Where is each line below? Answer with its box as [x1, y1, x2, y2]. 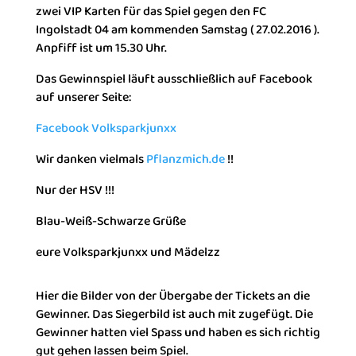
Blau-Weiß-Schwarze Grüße [35, 211, 186, 231]
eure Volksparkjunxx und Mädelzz [35, 242, 220, 262]
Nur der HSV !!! [35, 180, 114, 200]
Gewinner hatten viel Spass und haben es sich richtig [35, 322, 320, 342]
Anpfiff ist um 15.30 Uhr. [35, 37, 167, 58]
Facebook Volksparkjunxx [35, 118, 176, 138]
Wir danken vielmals [35, 149, 146, 169]
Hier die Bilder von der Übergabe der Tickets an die [35, 285, 310, 306]
